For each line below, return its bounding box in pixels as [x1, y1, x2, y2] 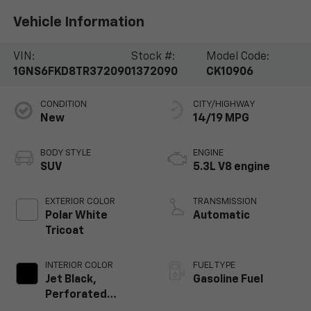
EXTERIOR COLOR [44, 197, 115, 207]
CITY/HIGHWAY [193, 100, 255, 110]
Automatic [193, 210, 250, 222]
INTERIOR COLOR [44, 261, 113, 271]
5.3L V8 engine [193, 162, 270, 174]
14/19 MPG [193, 113, 249, 125]
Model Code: [206, 51, 270, 62]
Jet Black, [44, 274, 96, 286]
